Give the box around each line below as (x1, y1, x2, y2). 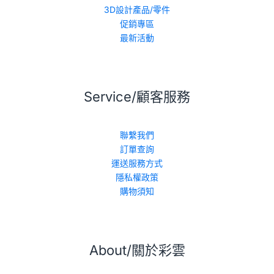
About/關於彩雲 (89, 242, 185, 259)
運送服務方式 (111, 158, 163, 169)
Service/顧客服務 (84, 89, 190, 105)
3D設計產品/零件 (104, 4, 170, 15)
